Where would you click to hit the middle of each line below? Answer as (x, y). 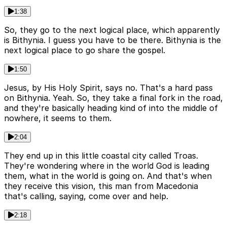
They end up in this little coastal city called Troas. (101, 156)
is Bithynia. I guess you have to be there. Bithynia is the (112, 40)
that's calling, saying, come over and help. (86, 196)
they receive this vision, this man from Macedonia (101, 186)
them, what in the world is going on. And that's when (108, 176)
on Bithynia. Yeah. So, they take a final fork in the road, (113, 98)
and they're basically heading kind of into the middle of (111, 108)
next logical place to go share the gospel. (85, 50)
